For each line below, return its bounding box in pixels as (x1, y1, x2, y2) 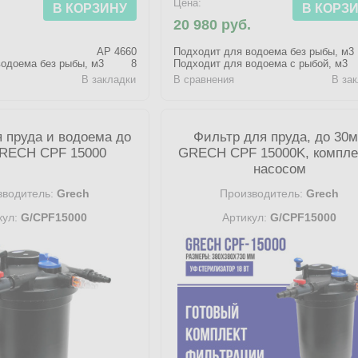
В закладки (82, 74, 137, 86)
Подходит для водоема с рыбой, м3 (173, 58, 348, 70)
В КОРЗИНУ (52, 2, 127, 15)
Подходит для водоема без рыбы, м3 (173, 46, 354, 58)
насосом (253, 161, 306, 177)
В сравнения (173, 74, 234, 86)
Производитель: (220, 187, 304, 200)
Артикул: (222, 211, 268, 224)
